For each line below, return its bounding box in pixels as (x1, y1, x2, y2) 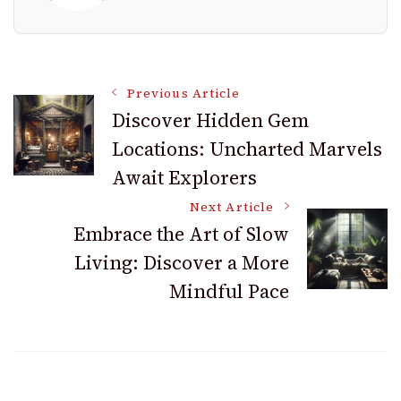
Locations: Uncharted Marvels (112, 135, 382, 162)
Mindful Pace (169, 277, 289, 304)
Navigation (13, 136, 199, 185)
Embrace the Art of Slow (73, 220, 289, 247)
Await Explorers (112, 164, 257, 191)
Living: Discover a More (74, 249, 289, 276)
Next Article (190, 198, 274, 216)
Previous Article (127, 84, 241, 102)
